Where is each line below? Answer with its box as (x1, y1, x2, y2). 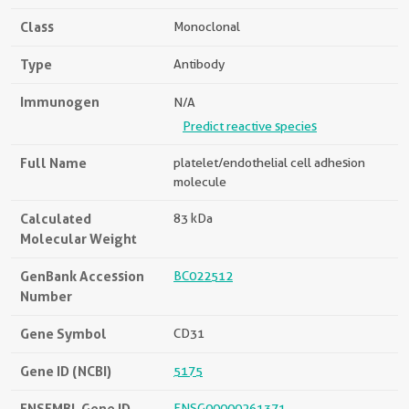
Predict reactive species (183, 119, 317, 133)
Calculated (20, 210, 91, 227)
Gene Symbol (20, 325, 107, 342)
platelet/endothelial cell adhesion (173, 155, 365, 170)
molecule (173, 174, 226, 189)
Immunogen (20, 93, 100, 110)
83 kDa (173, 211, 213, 225)
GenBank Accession (20, 267, 144, 285)
